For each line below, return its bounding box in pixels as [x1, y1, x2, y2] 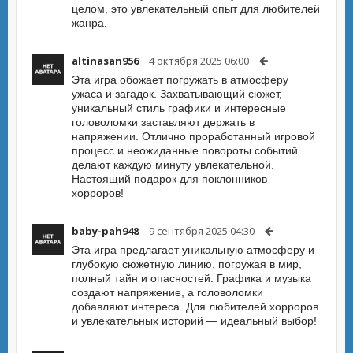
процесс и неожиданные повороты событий [72, 144, 298, 157]
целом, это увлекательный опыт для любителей [72, 2, 320, 15]
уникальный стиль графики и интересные [72, 102, 286, 114]
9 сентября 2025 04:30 [149, 224, 255, 238]
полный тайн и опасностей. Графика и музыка [72, 272, 311, 284]
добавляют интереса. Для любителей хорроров [72, 300, 318, 313]
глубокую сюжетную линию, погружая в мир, [72, 258, 302, 270]
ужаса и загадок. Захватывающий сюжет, [72, 87, 282, 100]
